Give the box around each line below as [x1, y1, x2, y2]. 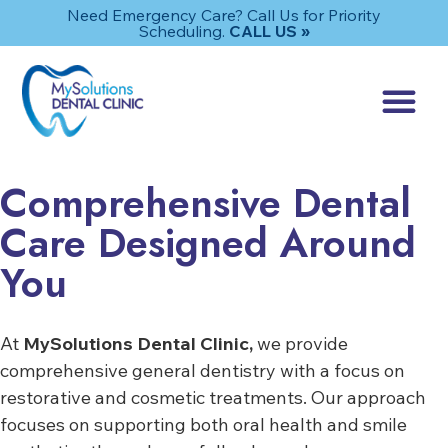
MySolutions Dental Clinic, [23, 332, 253, 355]
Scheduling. [138, 21, 229, 41]
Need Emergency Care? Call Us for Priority [67, 5, 381, 25]
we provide [253, 332, 348, 355]
